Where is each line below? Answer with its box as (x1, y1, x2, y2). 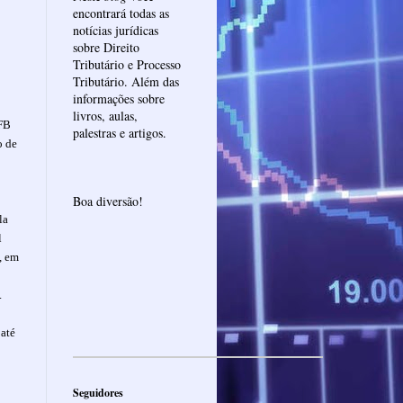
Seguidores (73, 384, 123, 400)
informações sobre (73, 89, 165, 107)
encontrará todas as (73, 4, 169, 22)
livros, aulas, (73, 106, 138, 124)
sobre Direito (73, 38, 139, 56)
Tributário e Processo (73, 55, 181, 73)
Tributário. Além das (73, 72, 179, 90)
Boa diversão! (73, 192, 143, 210)
